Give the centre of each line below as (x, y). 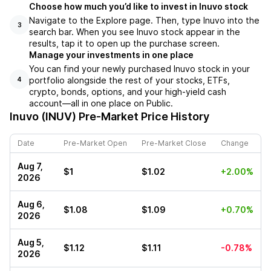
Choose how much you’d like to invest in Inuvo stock (139, 7)
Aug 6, (31, 204)
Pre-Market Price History (143, 117)
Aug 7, (30, 166)
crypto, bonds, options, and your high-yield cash (128, 92)
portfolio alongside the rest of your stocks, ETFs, (129, 80)
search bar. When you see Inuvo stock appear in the (135, 32)
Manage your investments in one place (111, 55)
